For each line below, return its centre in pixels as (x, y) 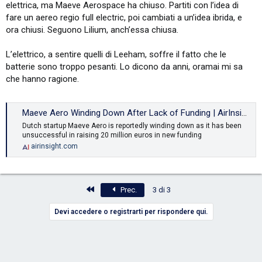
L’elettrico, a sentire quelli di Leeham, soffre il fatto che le (116, 55)
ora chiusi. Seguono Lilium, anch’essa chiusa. (92, 30)
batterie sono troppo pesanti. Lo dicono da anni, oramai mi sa (124, 67)
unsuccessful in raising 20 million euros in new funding (112, 135)
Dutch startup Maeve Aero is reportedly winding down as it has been (132, 126)
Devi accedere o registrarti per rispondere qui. (131, 211)
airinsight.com (54, 146)
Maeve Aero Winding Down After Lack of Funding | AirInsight (132, 113)
